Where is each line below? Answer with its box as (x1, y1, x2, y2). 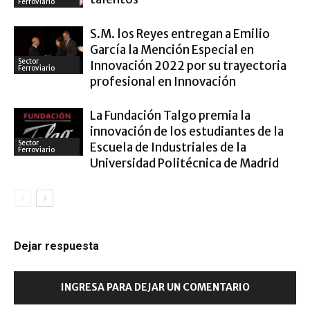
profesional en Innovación (90, 74, 236, 89)
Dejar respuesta (14, 239, 99, 253)
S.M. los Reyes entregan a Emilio (90, 26, 270, 42)
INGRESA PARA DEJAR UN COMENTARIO (60, 281, 250, 293)
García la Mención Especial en (90, 42, 254, 57)
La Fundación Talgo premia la (90, 108, 250, 123)
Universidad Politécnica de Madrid (90, 156, 279, 171)
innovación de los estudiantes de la (90, 124, 284, 139)
